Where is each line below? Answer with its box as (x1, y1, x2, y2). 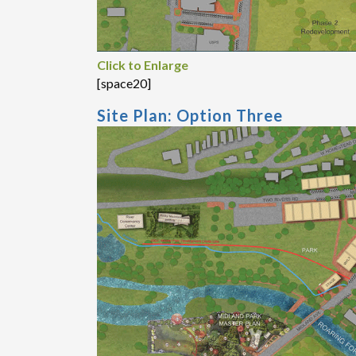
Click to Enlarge (97, 56, 188, 72)
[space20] (97, 75, 151, 91)
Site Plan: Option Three (97, 105, 283, 125)
